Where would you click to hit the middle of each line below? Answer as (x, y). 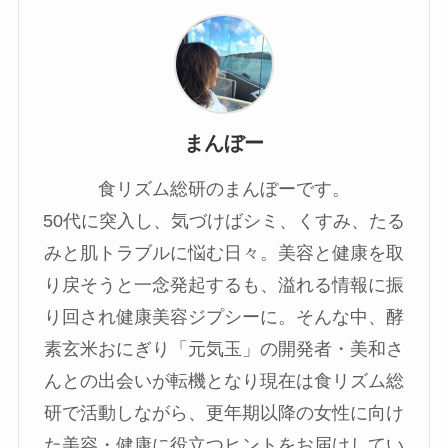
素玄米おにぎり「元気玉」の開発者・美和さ (224, 349)
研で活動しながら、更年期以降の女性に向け (224, 413)
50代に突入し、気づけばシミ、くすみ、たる (224, 221)
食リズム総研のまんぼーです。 (224, 189)
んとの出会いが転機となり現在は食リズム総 (224, 381)
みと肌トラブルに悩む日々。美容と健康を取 (224, 253)
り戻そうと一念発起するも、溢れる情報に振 (224, 285)
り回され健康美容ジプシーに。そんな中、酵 (224, 317)
